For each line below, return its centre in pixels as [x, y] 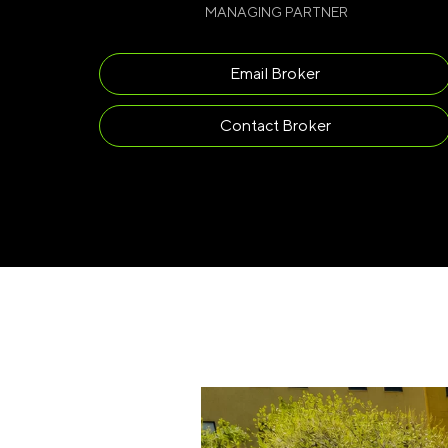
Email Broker [275, 73]
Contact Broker [275, 125]
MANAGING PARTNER [277, 12]
